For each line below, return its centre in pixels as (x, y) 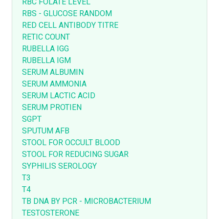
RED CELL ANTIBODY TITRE (70, 25)
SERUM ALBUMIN (53, 72)
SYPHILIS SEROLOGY (59, 166)
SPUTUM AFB (46, 131)
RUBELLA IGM (46, 61)
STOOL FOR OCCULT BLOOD (71, 143)
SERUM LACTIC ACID (59, 96)
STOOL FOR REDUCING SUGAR (75, 154)
